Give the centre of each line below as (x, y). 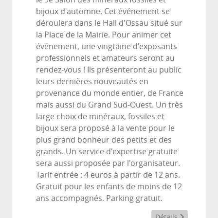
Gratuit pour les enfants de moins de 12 (109, 186)
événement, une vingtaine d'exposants (107, 46)
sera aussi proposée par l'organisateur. (108, 163)
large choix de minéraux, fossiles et (100, 116)
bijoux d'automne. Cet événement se (103, 11)
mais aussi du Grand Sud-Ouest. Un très (109, 105)
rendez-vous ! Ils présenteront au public (109, 70)
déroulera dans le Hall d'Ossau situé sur (109, 23)
